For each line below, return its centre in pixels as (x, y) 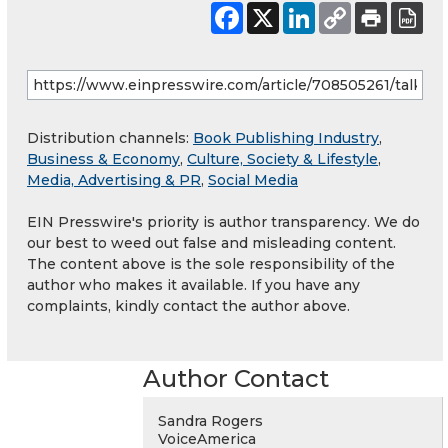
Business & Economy (103, 158)
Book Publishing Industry (286, 137)
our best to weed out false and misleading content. (211, 242)
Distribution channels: (110, 137)
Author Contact (236, 378)
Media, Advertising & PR (114, 179)
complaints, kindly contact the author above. (188, 305)
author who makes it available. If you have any (193, 284)
